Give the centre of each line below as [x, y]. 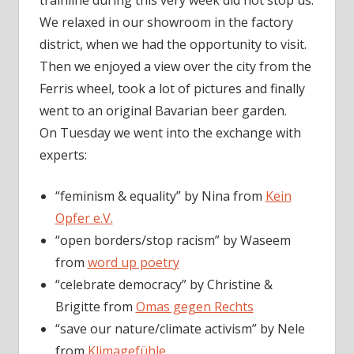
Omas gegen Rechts [194, 307]
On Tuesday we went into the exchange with [170, 133]
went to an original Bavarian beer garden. [163, 111]
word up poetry [133, 263]
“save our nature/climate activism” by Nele [180, 329]
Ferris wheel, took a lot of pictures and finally [172, 89]
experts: [63, 155]
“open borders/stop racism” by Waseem [173, 241]
